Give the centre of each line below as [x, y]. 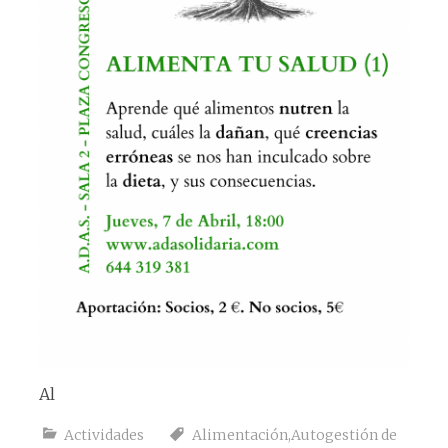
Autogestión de [343, 434]
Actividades [103, 434]
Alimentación [239, 434]
